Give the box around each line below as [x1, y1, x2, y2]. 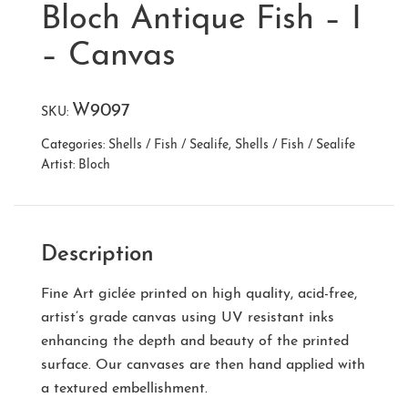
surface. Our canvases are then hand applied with [41, 357, 365, 372]
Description [41, 243, 154, 266]
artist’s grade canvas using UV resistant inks [41, 310, 334, 325]
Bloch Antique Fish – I [41, 3, 362, 36]
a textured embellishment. [41, 381, 208, 396]
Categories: [41, 138, 108, 152]
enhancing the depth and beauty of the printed [41, 333, 349, 349]
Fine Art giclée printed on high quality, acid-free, [41, 286, 357, 301]
